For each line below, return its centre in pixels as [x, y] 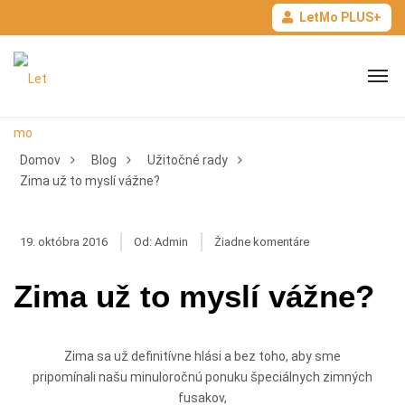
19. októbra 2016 [63, 241]
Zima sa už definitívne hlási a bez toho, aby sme [202, 356]
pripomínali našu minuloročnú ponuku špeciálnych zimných [202, 377]
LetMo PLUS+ [340, 17]
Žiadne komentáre [261, 241]
